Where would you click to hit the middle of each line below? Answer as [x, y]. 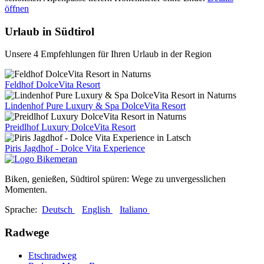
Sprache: [23, 210]
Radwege [27, 233]
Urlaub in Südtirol [49, 31]
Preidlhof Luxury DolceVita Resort [70, 127]
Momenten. [26, 190]
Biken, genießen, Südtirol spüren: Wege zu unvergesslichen [115, 179]
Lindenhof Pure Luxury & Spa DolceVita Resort [95, 106]
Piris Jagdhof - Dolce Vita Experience [75, 148]
